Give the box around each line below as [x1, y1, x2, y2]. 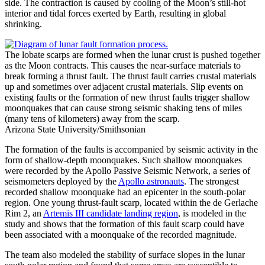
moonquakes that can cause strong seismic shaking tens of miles [5, 103, 242, 114]
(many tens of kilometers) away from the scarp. [5, 114, 180, 124]
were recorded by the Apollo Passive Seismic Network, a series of [5, 166, 250, 176]
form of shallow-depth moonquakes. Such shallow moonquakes [5, 155, 242, 166]
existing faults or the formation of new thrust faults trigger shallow [5, 92, 250, 103]
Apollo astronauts [118, 176, 184, 187]
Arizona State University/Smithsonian [5, 124, 146, 135]
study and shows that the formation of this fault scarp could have [5, 219, 244, 230]
